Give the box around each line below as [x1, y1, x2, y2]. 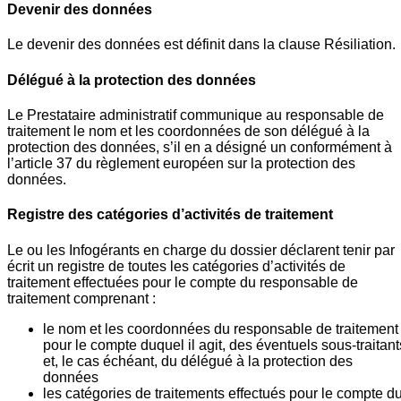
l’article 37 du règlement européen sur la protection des [7, 156, 355, 171]
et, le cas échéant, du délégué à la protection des [43, 353, 353, 369]
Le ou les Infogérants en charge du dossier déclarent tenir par [7, 242, 395, 258]
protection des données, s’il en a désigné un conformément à [7, 140, 392, 155]
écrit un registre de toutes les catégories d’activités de [7, 258, 346, 274]
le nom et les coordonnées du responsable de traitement [43, 320, 398, 337]
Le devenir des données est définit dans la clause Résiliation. [7, 37, 396, 53]
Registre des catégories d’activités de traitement [7, 207, 333, 223]
